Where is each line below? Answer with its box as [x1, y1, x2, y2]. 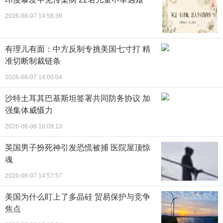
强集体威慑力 [5, 106, 53, 115]
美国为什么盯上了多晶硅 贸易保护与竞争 [5, 193, 150, 202]
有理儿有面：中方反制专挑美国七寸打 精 [5, 45, 150, 54]
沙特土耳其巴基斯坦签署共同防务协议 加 [5, 94, 150, 103]
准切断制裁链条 [5, 57, 61, 66]
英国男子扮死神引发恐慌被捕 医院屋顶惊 [5, 143, 150, 152]
